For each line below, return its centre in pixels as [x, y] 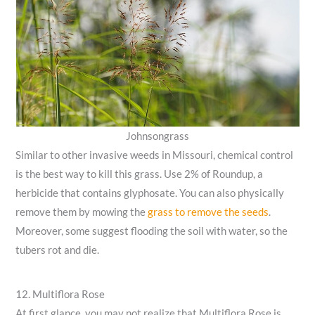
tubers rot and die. [58, 250]
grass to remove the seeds [208, 212]
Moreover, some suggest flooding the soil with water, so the [152, 231]
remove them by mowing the [82, 212]
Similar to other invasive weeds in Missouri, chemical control [155, 155]
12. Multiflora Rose [60, 295]
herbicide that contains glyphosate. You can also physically [150, 193]
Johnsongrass [157, 136]
